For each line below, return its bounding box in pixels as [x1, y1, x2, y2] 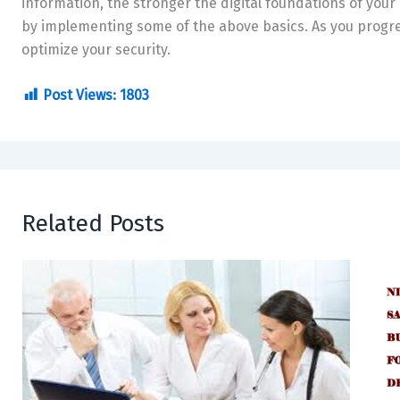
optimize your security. [21, 41, 171, 59]
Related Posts [21, 210, 164, 238]
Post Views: [43, 87, 116, 104]
